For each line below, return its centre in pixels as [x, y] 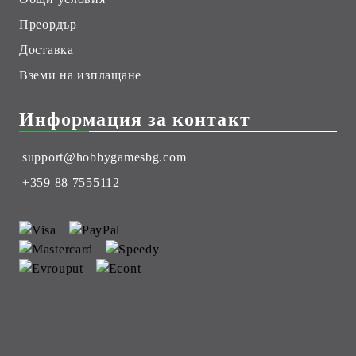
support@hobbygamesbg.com [104, 157]
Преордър [48, 24]
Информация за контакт [135, 119]
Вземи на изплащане [80, 75]
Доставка [46, 49]
